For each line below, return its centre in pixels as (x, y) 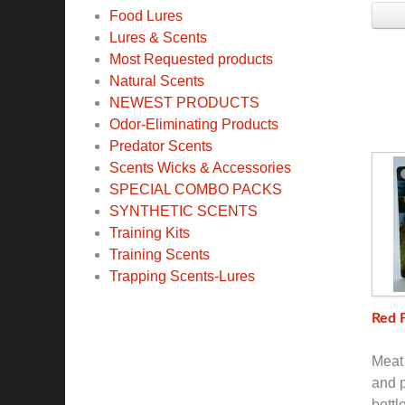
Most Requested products (191, 60)
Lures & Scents (158, 38)
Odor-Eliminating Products (194, 125)
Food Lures (146, 16)
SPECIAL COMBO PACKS (196, 190)
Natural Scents (157, 81)
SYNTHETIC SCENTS (184, 212)
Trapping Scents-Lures (182, 277)
